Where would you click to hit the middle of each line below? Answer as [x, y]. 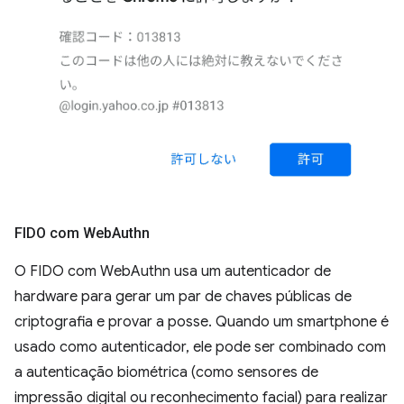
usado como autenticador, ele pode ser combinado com [200, 348]
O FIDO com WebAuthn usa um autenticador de [173, 272]
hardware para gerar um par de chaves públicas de [183, 297]
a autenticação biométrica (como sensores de [166, 373]
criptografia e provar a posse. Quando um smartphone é [202, 322]
